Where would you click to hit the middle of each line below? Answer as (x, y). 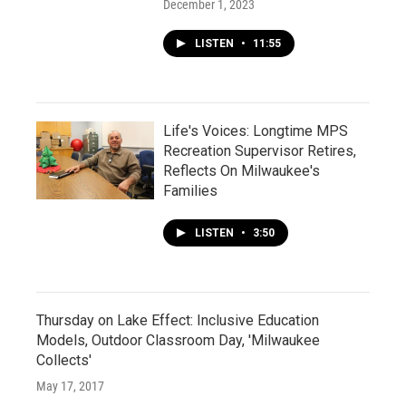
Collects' (64, 361)
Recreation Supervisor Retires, (260, 151)
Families (190, 191)
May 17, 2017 (70, 387)
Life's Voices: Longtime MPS (256, 131)
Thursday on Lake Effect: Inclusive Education (178, 321)
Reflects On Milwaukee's (242, 171)
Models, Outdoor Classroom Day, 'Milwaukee (178, 341)
